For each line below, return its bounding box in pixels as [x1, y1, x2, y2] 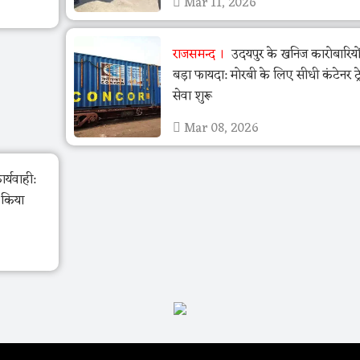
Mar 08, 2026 [180, 117, 259, 141]
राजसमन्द [172, 43, 215, 67]
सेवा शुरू [172, 85, 212, 108]
